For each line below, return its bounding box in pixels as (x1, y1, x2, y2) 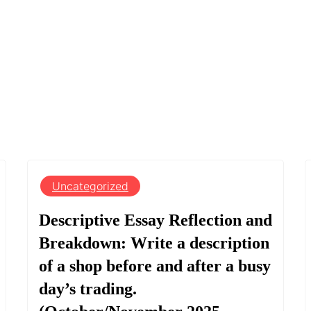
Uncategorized (52, 178, 128, 193)
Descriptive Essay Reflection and (39, 210, 272, 229)
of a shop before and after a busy (39, 256, 271, 275)
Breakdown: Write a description (39, 233, 269, 252)
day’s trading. (39, 279, 137, 298)
